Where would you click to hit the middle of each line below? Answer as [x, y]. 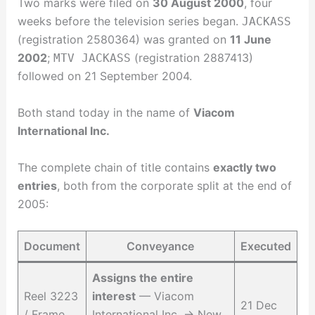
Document [52, 246]
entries [37, 185]
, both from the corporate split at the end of [174, 185]
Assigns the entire [142, 278]
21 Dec [258, 306]
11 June [250, 40]
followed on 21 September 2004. [104, 76]
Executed [265, 246]
